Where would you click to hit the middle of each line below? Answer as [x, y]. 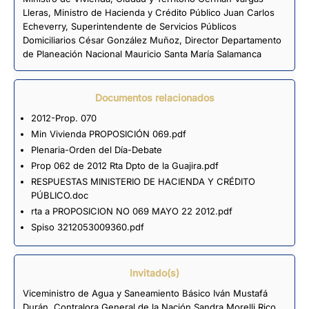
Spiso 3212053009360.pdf [87, 227]
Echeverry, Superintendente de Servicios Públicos [130, 26]
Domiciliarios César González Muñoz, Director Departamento [152, 40]
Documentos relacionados [154, 97]
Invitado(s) [154, 272]
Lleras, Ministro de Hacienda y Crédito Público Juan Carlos [149, 12]
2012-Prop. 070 [63, 118]
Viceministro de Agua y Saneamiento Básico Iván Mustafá [145, 293]
